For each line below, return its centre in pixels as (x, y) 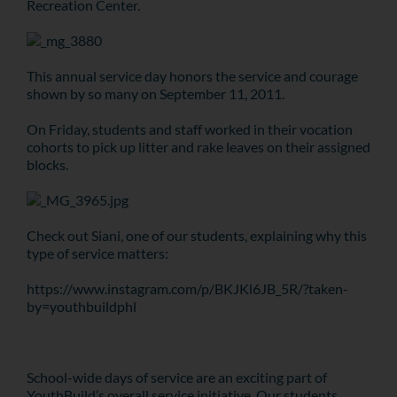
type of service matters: (97, 253)
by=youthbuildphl (81, 306)
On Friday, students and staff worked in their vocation (189, 129)
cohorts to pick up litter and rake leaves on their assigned (198, 147)
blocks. (47, 164)
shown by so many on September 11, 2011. (155, 93)
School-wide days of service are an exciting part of (176, 377)
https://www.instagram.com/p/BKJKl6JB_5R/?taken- (187, 288)
